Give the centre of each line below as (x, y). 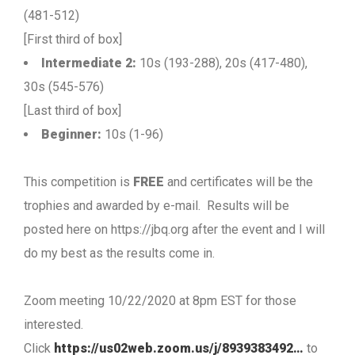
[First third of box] (73, 39)
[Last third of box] (73, 111)
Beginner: (73, 134)
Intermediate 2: (89, 63)
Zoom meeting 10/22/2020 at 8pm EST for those (160, 301)
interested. (53, 324)
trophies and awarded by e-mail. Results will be (157, 206)
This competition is (78, 182)
